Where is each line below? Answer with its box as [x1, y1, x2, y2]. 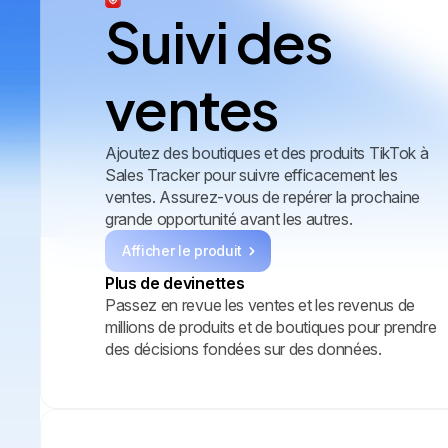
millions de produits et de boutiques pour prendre [105, 316, 437, 337]
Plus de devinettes [105, 272, 245, 293]
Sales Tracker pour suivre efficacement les [105, 164, 398, 185]
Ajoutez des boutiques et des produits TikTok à [105, 142, 429, 163]
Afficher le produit [122, 241, 242, 259]
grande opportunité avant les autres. [105, 208, 353, 229]
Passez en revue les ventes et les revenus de [105, 294, 415, 315]
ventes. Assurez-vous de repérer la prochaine [105, 186, 420, 207]
